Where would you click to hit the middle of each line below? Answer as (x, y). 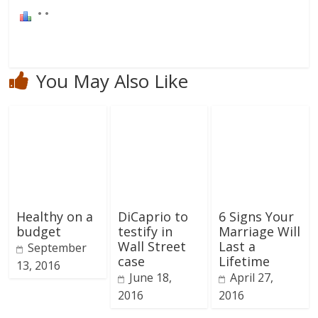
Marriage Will (259, 232)
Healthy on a (55, 217)
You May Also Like (113, 81)
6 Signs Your (256, 217)
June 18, (150, 278)
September (57, 248)
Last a (237, 247)
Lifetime (244, 262)
